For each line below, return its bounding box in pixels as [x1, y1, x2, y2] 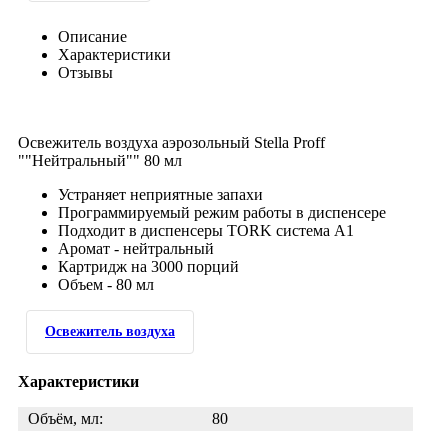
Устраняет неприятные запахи [58, 186, 263, 203]
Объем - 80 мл [58, 276, 154, 293]
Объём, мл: [28, 410, 103, 427]
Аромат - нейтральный [58, 240, 214, 257]
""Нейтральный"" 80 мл [18, 152, 182, 169]
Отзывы [58, 64, 113, 81]
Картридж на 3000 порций [58, 258, 239, 275]
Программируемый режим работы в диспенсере [58, 204, 386, 221]
